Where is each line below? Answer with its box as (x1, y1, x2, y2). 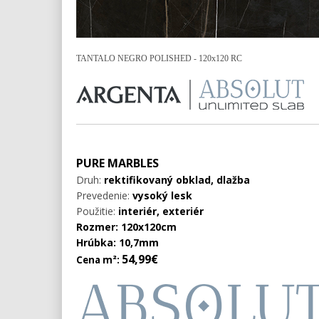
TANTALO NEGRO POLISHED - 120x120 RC (76, 53, 242, 64)
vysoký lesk (132, 189, 192, 203)
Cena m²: (76, 253, 122, 267)
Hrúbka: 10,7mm (76, 236, 159, 250)
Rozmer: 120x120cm (76, 220, 177, 234)
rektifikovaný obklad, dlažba (101, 173, 250, 187)
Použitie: (76, 204, 118, 219)
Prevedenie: (76, 189, 132, 203)
